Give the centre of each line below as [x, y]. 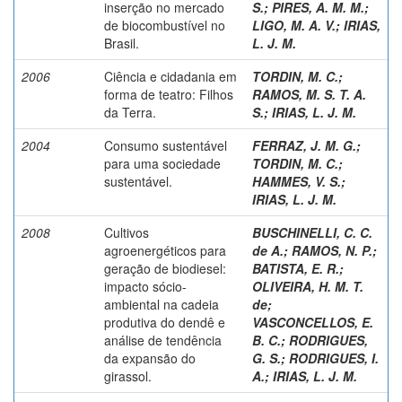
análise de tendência [163, 340]
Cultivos [127, 232]
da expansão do [150, 358]
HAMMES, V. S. [297, 181]
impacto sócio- [145, 286]
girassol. [128, 376]
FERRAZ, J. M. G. [304, 145]
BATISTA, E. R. [296, 268]
